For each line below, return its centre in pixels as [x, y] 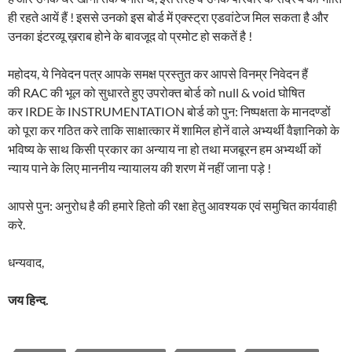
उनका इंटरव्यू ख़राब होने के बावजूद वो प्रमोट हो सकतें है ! [130, 35]
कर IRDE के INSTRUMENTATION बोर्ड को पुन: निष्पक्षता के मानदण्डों [169, 111]
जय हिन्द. [28, 299]
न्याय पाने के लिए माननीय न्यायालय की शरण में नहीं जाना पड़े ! [139, 167]
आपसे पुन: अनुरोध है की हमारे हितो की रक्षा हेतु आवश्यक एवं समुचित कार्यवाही [172, 205]
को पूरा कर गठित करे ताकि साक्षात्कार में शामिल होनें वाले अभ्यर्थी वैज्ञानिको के [174, 130]
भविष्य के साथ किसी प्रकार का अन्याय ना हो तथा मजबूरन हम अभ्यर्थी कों [165, 148]
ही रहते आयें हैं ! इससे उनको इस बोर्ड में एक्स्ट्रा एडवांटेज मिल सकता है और [168, 16]
